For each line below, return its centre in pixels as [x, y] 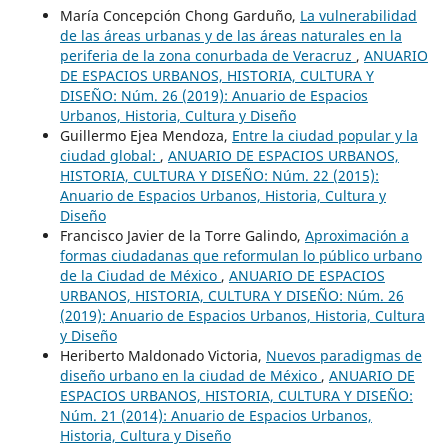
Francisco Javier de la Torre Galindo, [182, 236]
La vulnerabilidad [358, 16]
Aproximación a [356, 236]
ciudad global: [109, 156]
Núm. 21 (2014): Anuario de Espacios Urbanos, [215, 416]
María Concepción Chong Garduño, [179, 16]
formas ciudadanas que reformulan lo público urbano [240, 256]
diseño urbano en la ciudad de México [190, 376]
